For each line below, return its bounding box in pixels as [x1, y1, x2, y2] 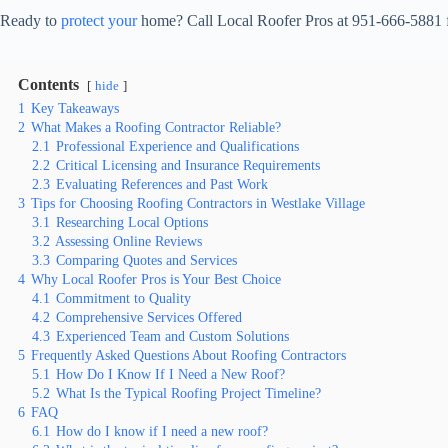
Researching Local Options [56, 214, 208, 231]
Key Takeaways [31, 100, 119, 117]
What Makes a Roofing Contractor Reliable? [31, 119, 281, 136]
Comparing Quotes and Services [56, 252, 237, 269]
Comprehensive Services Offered [56, 309, 242, 326]
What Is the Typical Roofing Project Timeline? [56, 385, 321, 402]
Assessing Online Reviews [55, 233, 202, 250]
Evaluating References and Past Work [56, 176, 268, 193]
